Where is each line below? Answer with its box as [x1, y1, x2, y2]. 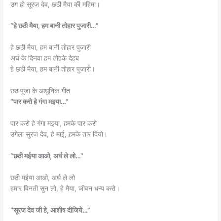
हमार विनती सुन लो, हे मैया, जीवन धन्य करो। [10, 184, 120, 192]
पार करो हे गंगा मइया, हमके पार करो [10, 119, 97, 128]
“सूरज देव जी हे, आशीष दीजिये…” [10, 206, 91, 214]
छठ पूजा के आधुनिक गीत [10, 87, 71, 95]
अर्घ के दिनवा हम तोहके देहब [10, 54, 79, 63]
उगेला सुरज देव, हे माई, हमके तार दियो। [10, 130, 108, 139]
